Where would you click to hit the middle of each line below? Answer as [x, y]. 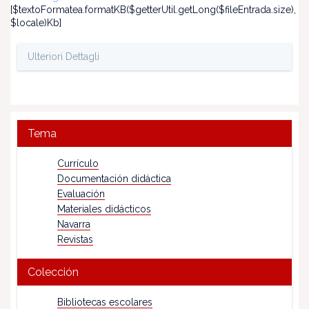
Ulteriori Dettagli [63, 57]
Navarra [74, 224]
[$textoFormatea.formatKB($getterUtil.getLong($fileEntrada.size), [153, 10]
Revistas [75, 239]
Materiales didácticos [104, 209]
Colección [53, 272]
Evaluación [81, 194]
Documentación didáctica [114, 179]
